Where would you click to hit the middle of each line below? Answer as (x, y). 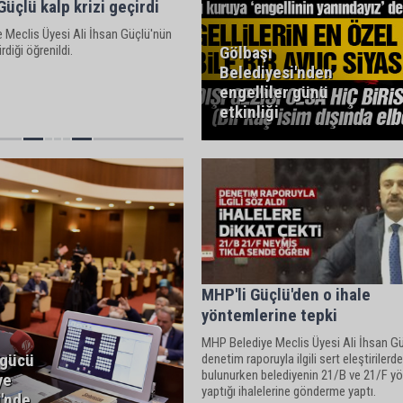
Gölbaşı (246, 53)
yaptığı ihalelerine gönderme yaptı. (288, 391)
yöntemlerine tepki (269, 315)
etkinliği (249, 112)
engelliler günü (273, 92)
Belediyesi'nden (276, 72)
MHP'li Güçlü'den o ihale (286, 294)
